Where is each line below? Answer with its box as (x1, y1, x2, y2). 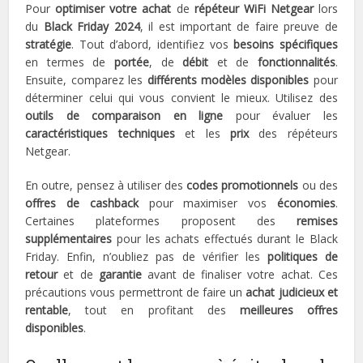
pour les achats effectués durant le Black (112, 231, 338, 247)
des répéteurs (248, 126, 338, 142)
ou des (298, 177, 338, 194)
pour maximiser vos (138, 195, 277, 211)
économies (276, 195, 335, 211)
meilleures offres (239, 302, 338, 318)
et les (174, 126, 230, 142)
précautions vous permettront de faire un (25, 284, 246, 301)
